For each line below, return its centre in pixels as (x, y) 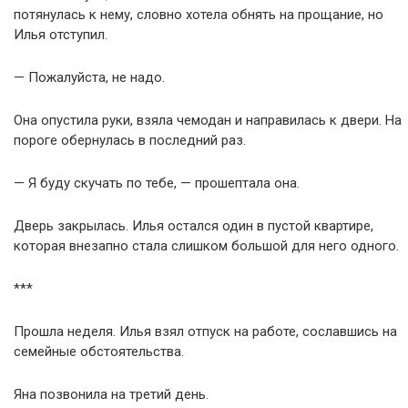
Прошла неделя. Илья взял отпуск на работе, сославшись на (205, 331)
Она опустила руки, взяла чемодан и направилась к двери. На (208, 120)
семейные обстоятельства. (99, 352)
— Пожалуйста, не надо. (89, 77)
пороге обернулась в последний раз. (130, 140)
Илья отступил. (61, 35)
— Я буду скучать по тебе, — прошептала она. (157, 183)
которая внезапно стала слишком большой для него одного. (206, 246)
